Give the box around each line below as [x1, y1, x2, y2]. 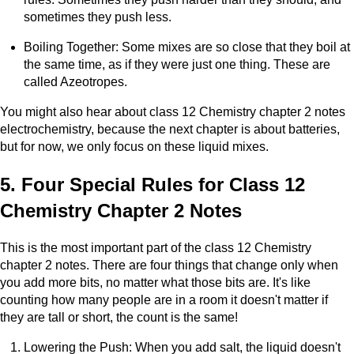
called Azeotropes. [24, 74, 127, 88]
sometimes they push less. [24, 9, 171, 24]
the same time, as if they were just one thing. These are [24, 57, 330, 71]
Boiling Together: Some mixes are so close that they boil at [24, 40, 350, 54]
